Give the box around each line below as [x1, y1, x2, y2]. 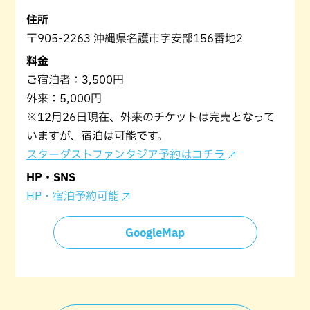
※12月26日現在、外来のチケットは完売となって [26, 111, 275, 122]
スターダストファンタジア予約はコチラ [26, 148, 225, 160]
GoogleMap [125, 226, 185, 238]
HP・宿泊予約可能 [26, 190, 119, 201]
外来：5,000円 [26, 92, 102, 104]
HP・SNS [26, 171, 75, 183]
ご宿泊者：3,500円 [26, 73, 124, 85]
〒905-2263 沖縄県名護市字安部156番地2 [26, 32, 243, 44]
